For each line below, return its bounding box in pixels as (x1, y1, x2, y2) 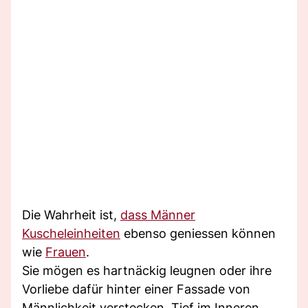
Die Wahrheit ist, (22, 207, 120, 222)
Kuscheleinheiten (22, 225, 120, 241)
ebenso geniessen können (120, 225, 276, 241)
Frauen (45, 244, 86, 259)
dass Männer (120, 207, 195, 222)
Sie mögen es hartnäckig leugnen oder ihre (22, 263, 272, 278)
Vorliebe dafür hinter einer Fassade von (22, 281, 250, 296)
